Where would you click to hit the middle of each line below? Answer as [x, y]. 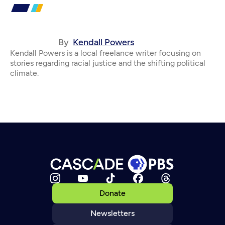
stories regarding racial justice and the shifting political [108, 63]
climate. [24, 73]
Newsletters [113, 213]
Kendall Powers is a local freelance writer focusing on [105, 53]
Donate [113, 193]
